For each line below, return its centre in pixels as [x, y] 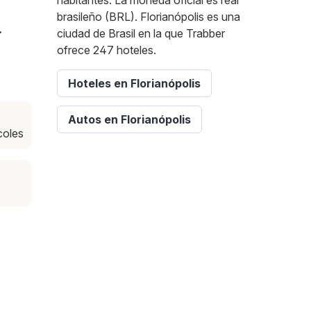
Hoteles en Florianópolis [134, 84]
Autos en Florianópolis [129, 120]
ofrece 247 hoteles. [107, 50]
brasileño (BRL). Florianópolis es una [149, 17]
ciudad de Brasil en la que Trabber [141, 34]
